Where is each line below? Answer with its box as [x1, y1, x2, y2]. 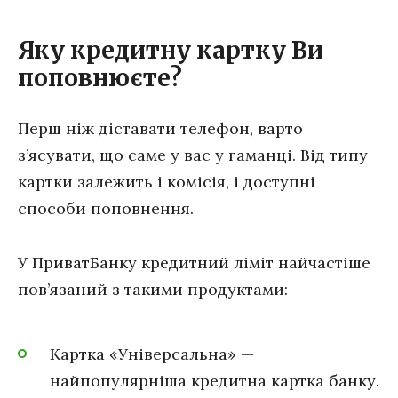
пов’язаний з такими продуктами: [18, 278, 288, 299]
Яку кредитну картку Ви [18, 36, 323, 66]
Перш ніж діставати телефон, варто [18, 118, 303, 139]
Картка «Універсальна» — [50, 344, 254, 364]
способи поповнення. [18, 198, 194, 219]
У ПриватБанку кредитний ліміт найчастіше [18, 251, 370, 273]
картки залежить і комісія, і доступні [18, 171, 315, 193]
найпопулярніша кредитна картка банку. [50, 370, 379, 391]
